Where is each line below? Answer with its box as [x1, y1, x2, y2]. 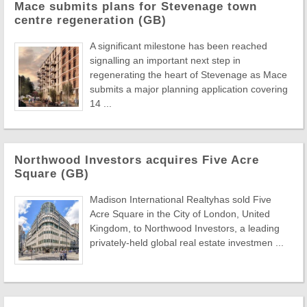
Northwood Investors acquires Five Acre [14, 153, 259, 167]
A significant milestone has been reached [90, 40, 267, 51]
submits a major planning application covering [90, 83, 288, 95]
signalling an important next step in [90, 54, 241, 66]
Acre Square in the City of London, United [90, 208, 270, 219]
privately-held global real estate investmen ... [90, 236, 284, 248]
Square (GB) [14, 167, 89, 180]
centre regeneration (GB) [14, 13, 167, 27]
